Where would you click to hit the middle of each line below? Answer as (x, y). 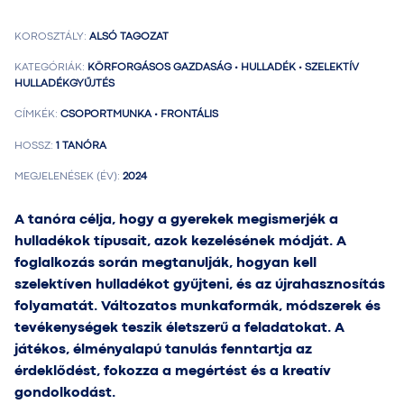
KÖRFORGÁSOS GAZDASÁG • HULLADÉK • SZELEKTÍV (222, 68)
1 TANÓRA (80, 146)
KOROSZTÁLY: (50, 37)
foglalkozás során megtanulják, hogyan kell (165, 263)
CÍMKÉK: (36, 115)
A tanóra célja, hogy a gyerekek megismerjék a (176, 220)
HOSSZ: (34, 146)
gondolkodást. (65, 393)
